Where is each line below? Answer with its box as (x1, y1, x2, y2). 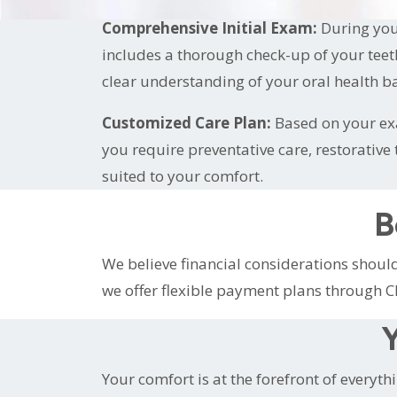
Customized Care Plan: (101, 112, 275, 133)
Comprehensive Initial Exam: (101, 17, 317, 38)
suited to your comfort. (101, 165, 263, 186)
